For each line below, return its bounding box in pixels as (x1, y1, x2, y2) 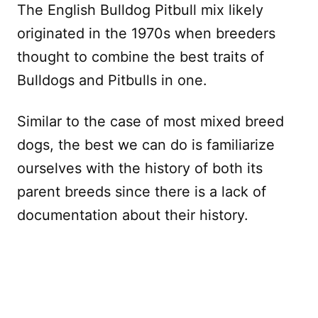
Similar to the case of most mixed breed (17, 112, 284, 130)
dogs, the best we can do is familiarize (17, 136, 275, 153)
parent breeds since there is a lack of (17, 182, 266, 200)
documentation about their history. (17, 206, 248, 224)
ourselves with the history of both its (17, 159, 263, 177)
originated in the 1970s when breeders (17, 24, 275, 42)
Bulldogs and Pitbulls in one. (17, 71, 207, 89)
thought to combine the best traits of (17, 48, 264, 65)
